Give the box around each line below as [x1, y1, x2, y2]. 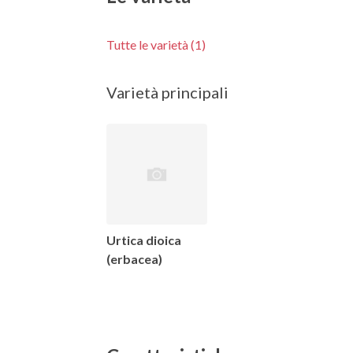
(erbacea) [106, 251, 162, 267]
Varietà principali [106, 82, 229, 102]
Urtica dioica [106, 232, 181, 248]
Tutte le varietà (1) [106, 36, 206, 52]
